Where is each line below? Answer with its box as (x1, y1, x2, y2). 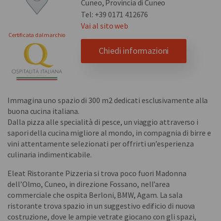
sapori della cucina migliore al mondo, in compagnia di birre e (7, 127, 212, 138)
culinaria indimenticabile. (7, 149, 92, 159)
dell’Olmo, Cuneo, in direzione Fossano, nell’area (7, 179, 170, 189)
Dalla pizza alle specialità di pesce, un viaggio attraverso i (7, 116, 199, 127)
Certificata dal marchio (8, 31, 66, 38)
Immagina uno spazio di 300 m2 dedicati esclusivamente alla (7, 95, 208, 105)
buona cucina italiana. (7, 106, 80, 116)
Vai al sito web (81, 21, 129, 31)
